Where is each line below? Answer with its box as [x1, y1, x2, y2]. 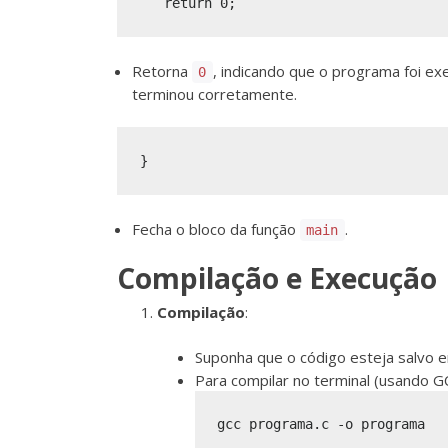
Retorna [132, 60, 192, 81]
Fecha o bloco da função [132, 218, 300, 239]
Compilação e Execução [117, 259, 437, 298]
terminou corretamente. [132, 83, 297, 104]
